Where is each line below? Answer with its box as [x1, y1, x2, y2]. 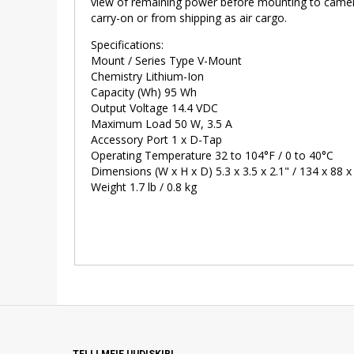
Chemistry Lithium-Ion [90, 69, 207, 85]
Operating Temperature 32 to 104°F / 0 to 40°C [90, 148, 337, 164]
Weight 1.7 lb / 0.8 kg [90, 179, 200, 195]
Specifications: [90, 37, 164, 53]
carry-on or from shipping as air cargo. [90, 10, 287, 26]
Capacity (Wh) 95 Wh [90, 85, 200, 100]
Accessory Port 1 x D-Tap [90, 132, 225, 148]
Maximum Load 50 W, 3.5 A [90, 116, 235, 132]
